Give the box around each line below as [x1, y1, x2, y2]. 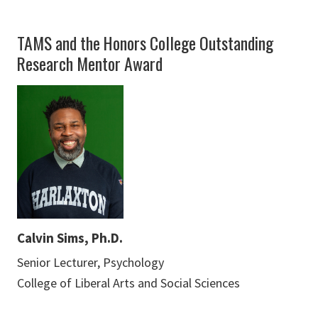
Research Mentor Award [17, 51, 163, 77]
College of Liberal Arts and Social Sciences [17, 274, 240, 291]
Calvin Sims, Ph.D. [17, 229, 123, 246]
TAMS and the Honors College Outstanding [17, 31, 273, 56]
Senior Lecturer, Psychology [17, 253, 164, 270]
